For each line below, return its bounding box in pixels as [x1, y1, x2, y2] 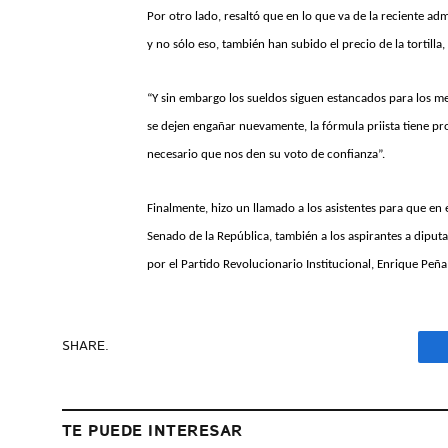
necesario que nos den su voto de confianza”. [147, 147, 385, 161]
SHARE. [62, 337, 109, 357]
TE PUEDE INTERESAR [62, 419, 243, 443]
